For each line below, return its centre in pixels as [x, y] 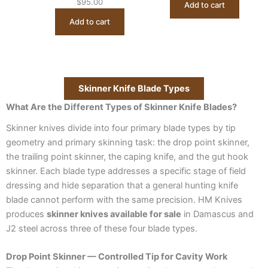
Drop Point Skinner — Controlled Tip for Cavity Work [117, 257]
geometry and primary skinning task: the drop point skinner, [128, 142]
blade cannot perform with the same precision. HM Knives [124, 200]
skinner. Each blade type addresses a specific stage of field [126, 171]
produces [26, 214]
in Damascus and [217, 214]
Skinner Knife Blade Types [134, 89]
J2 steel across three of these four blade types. [102, 228]
